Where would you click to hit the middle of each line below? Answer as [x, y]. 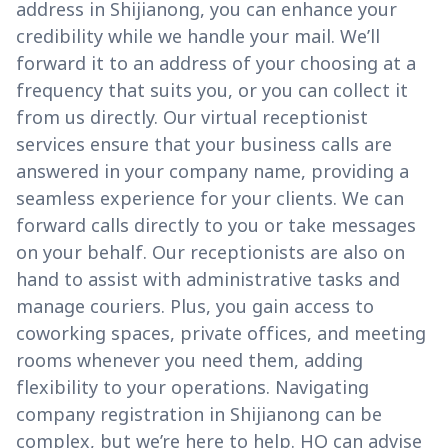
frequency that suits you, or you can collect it [212, 90]
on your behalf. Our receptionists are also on [210, 252]
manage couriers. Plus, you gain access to [195, 306]
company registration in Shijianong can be [199, 414]
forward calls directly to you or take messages [216, 225]
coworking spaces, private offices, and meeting [221, 333]
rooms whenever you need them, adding [189, 360]
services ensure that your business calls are [204, 144]
